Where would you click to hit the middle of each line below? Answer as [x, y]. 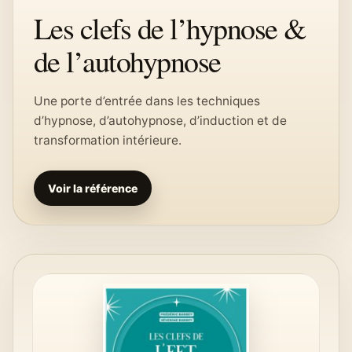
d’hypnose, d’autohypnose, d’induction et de [160, 121]
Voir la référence [93, 188]
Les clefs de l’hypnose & [170, 28]
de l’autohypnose [127, 61]
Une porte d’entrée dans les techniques [147, 101]
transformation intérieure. [108, 140]
